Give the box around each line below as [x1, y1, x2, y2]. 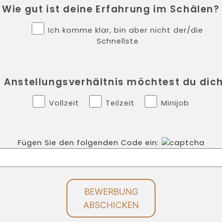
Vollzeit [49, 97, 79, 108]
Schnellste [96, 35, 139, 46]
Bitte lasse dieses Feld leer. [110, 178, 221, 189]
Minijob [161, 97, 189, 108]
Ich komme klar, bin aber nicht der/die [48, 24, 203, 35]
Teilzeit [106, 97, 135, 108]
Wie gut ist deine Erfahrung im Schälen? [2, 2, 220, 16]
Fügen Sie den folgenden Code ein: [17, 137, 162, 148]
